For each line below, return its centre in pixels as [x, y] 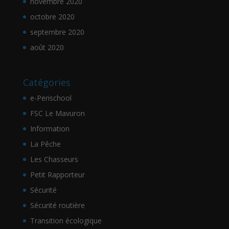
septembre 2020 [57, 32]
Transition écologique [66, 220]
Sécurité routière [57, 205]
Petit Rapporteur [57, 174]
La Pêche [45, 144]
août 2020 [47, 47]
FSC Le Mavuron [57, 113]
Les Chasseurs [54, 159]
